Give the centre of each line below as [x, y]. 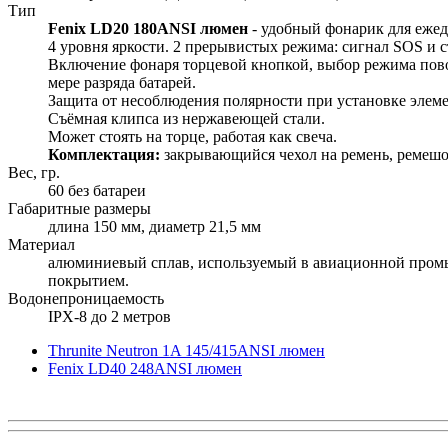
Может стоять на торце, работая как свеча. [192, 136]
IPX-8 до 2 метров [109, 316]
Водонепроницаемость [86, 298]
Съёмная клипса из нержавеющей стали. [190, 118]
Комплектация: [106, 154]
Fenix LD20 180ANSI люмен [148, 28]
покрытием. [88, 280]
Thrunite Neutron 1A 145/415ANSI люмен [186, 350]
